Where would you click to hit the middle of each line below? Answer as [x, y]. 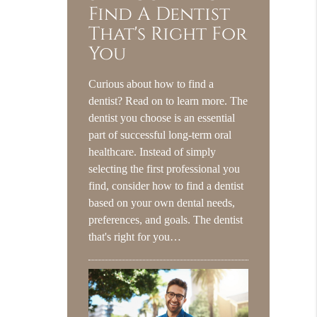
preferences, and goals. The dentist [166, 220]
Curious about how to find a [151, 84]
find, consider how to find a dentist [166, 186]
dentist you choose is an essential [162, 118]
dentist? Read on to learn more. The [168, 101]
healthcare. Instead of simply [152, 152]
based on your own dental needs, [162, 203]
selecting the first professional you [165, 169]
